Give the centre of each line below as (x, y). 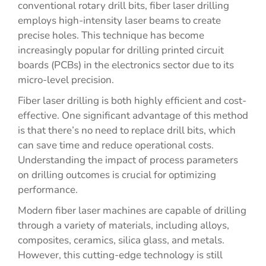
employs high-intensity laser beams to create (119, 20)
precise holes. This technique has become (111, 35)
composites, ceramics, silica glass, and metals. (121, 240)
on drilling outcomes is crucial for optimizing (117, 175)
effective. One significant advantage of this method (133, 115)
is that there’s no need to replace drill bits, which (127, 130)
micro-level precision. (66, 80)
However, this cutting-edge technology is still (120, 255)
